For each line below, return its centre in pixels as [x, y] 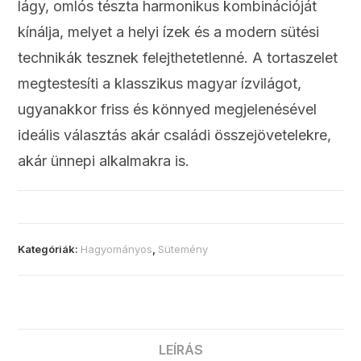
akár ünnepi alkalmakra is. [104, 161]
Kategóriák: [50, 249]
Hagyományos [117, 249]
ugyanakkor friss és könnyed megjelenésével [168, 110]
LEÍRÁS [180, 350]
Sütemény [183, 249]
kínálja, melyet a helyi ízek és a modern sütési [169, 32]
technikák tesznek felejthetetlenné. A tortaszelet [178, 58]
